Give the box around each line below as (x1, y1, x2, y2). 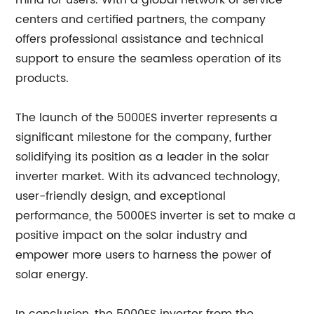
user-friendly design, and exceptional (15, 187, 226, 205)
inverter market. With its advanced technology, (15, 168, 280, 186)
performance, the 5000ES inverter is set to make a (15, 207, 296, 225)
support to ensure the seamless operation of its (15, 50, 282, 68)
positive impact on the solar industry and (15, 226, 248, 245)
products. (15, 69, 69, 88)
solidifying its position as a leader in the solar (15, 148, 270, 166)
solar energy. (15, 266, 89, 284)
